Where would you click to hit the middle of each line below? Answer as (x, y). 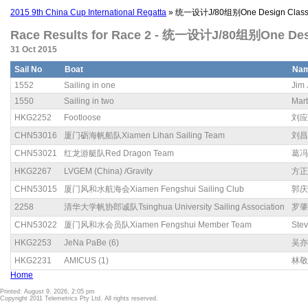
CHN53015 (36, 189)
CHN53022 (36, 225)
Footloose (82, 118)
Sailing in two (89, 101)
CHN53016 (36, 135)
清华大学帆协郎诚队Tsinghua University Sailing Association (174, 207)
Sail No (28, 69)
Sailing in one (90, 85)
